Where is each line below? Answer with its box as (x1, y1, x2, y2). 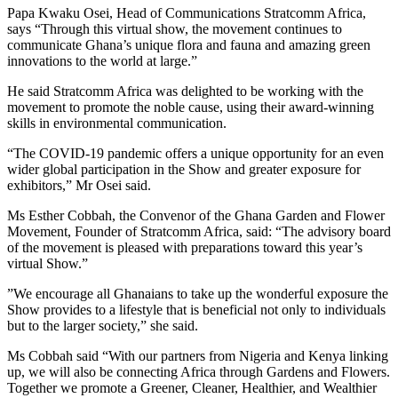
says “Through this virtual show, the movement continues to (7, 20, 342, 36)
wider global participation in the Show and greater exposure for (7, 161, 361, 177)
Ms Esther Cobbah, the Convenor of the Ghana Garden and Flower (7, 207, 385, 223)
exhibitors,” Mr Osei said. (7, 177, 151, 193)
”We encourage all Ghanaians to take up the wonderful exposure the (7, 285, 388, 301)
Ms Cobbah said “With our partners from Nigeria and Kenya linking (7, 347, 388, 363)
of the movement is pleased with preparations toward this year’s (7, 239, 362, 255)
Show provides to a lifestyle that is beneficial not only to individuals (7, 301, 386, 317)
